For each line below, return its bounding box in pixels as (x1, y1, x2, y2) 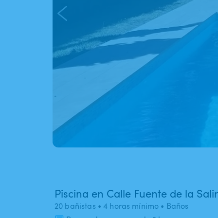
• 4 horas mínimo (95, 200, 159, 212)
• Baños (159, 200, 189, 212)
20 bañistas (54, 200, 96, 212)
